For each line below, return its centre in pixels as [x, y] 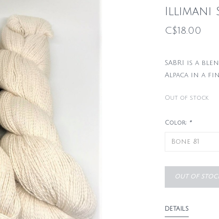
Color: [176, 123]
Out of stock [186, 98]
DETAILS [176, 209]
